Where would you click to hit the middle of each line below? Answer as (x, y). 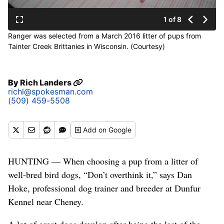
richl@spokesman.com (50, 92)
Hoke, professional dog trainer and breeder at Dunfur (104, 188)
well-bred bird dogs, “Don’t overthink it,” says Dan (100, 175)
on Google (115, 130)
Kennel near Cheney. (46, 202)
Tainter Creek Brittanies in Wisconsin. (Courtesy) (86, 46)
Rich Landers (46, 83)
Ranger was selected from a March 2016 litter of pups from (104, 36)
